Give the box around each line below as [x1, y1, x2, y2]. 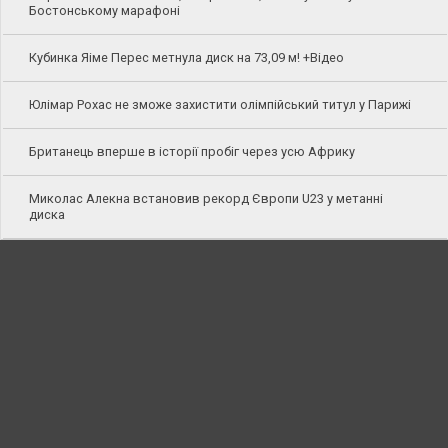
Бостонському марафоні [28, 2, 180, 18]
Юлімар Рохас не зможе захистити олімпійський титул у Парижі [28, 96, 411, 112]
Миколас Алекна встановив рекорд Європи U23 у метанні [28, 190, 383, 206]
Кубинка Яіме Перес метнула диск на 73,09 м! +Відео [28, 49, 344, 65]
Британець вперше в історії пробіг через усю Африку [28, 143, 355, 159]
